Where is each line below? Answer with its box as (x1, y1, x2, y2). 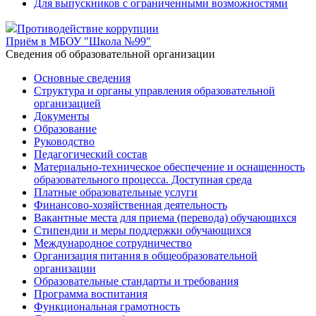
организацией (34, 97, 101, 109)
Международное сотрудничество (34, 237, 192, 249)
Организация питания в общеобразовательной (34, 250, 257, 262)
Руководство (34, 135, 95, 147)
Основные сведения (34, 72, 130, 84)
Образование (34, 123, 97, 135)
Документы (34, 110, 90, 122)
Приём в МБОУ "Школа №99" (6, 35, 151, 47)
